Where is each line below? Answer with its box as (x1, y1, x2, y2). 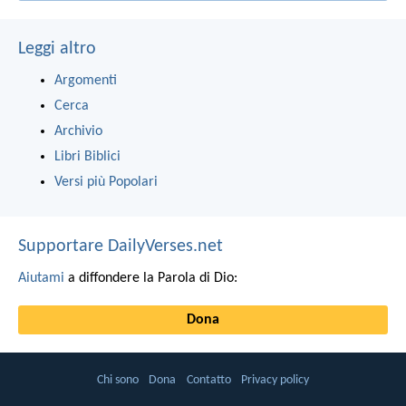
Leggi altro (18, 39, 96, 58)
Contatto (186, 373, 231, 388)
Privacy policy (240, 373, 309, 388)
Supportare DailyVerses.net (18, 237, 223, 256)
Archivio (54, 123, 102, 139)
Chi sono (97, 373, 140, 388)
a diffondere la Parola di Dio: (64, 270, 237, 285)
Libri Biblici (54, 149, 121, 164)
